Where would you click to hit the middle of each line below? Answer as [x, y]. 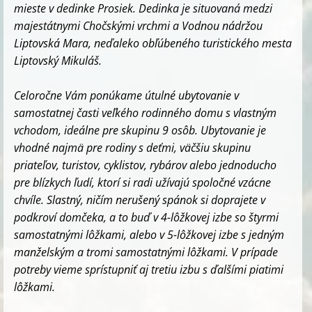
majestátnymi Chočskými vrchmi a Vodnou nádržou [138, 25]
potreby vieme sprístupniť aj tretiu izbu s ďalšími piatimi [149, 269]
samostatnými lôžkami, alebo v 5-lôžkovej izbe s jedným [149, 234]
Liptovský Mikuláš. [58, 60]
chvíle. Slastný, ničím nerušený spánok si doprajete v [140, 200]
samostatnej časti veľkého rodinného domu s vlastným [145, 112]
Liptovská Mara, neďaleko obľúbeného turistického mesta [153, 43]
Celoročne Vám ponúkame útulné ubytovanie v [126, 95]
